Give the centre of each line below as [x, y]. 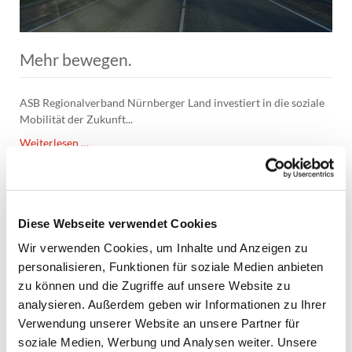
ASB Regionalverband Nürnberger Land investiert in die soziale [172, 102]
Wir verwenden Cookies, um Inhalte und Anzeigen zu [163, 247]
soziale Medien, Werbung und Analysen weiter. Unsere [168, 342]
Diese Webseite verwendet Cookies [117, 223]
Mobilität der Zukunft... [76, 119]
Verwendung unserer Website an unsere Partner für [159, 323]
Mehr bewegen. [75, 60]
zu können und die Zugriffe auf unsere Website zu [154, 285]
